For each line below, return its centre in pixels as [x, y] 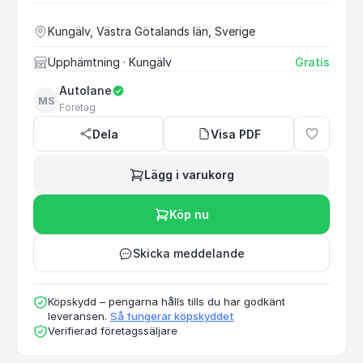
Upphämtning [84, 62]
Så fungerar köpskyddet [172, 316]
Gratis [312, 62]
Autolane [85, 90]
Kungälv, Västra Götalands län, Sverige [152, 31]
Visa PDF [235, 134]
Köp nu [189, 214]
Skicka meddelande [189, 253]
